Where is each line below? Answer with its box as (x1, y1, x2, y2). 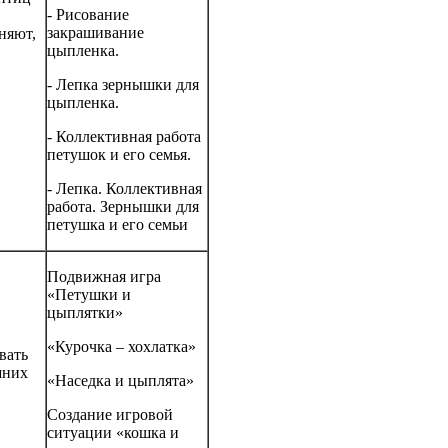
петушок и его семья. (47, 146, 191, 164)
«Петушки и (47, 286, 131, 304)
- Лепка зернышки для (47, 76, 199, 94)
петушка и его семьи (47, 216, 188, 234)
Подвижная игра (47, 268, 161, 286)
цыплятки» (47, 304, 123, 322)
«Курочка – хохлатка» (47, 338, 196, 356)
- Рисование (47, 6, 129, 24)
